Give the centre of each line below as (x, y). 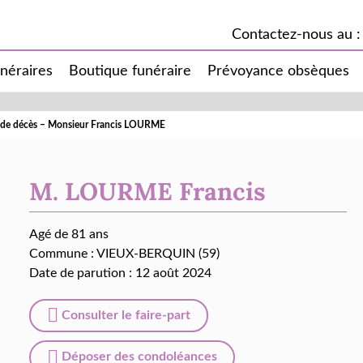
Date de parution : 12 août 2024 (120, 273)
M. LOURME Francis (147, 191)
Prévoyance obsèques (278, 71)
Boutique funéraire (130, 71)
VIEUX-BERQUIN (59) (158, 254)
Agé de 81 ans (69, 234)
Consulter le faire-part (124, 315)
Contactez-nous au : (296, 34)
